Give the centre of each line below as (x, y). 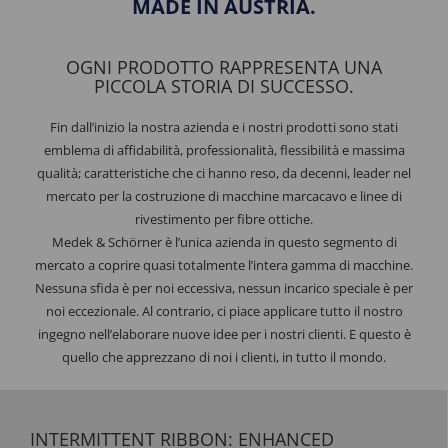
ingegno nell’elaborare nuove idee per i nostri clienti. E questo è (224, 334)
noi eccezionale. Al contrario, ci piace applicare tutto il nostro (224, 311)
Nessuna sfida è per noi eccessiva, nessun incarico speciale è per (224, 288)
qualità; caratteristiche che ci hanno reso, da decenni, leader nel (224, 173)
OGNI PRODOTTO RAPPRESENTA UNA (224, 67)
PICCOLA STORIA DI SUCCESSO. (224, 86)
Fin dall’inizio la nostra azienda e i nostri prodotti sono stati (224, 127)
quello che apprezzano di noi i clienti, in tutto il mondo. (224, 357)
